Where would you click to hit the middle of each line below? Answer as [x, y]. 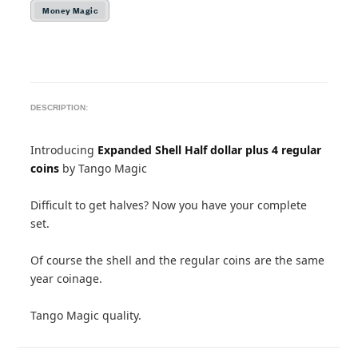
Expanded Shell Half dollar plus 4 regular [210, 150]
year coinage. [67, 278]
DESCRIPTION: [60, 107]
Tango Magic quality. [86, 315]
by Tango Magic [103, 168]
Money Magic [70, 10]
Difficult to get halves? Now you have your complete [169, 205]
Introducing [64, 150]
